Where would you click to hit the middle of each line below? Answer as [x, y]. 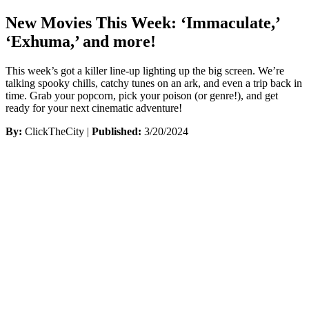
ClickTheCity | [57, 131]
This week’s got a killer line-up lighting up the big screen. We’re [145, 70]
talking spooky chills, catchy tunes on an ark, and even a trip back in [154, 83]
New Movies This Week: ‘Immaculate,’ [142, 22]
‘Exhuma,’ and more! [81, 41]
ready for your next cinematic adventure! [94, 108]
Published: [117, 131]
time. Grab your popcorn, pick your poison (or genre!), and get [142, 95]
